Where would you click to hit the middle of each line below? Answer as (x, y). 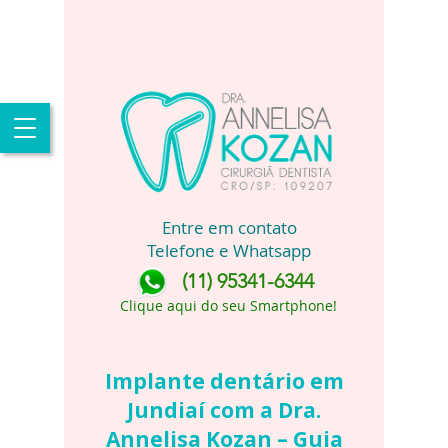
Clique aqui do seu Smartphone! (228, 305)
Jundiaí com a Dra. (224, 410)
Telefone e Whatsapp (229, 250)
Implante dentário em (224, 381)
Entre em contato (229, 227)
